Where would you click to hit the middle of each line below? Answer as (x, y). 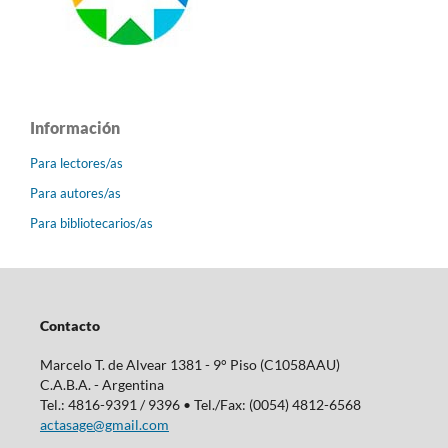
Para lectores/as (76, 162)
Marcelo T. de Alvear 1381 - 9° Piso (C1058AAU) (189, 364)
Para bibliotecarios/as (91, 222)
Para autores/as (75, 192)
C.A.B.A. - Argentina (101, 384)
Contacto (69, 326)
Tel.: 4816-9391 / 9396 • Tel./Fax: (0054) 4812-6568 (200, 404)
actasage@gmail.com (104, 424)
